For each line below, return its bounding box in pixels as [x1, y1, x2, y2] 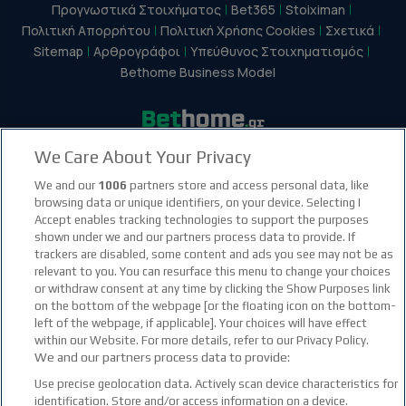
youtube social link [174, 164, 294, 182]
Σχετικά [325, 22, 374, 40]
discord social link [272, 164, 386, 182]
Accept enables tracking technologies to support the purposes [34, 213, 370, 227]
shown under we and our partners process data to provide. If [34, 230, 356, 244]
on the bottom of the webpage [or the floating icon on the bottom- [34, 299, 397, 313]
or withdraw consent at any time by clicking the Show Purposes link [34, 282, 391, 295]
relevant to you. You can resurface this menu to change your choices [34, 265, 391, 278]
